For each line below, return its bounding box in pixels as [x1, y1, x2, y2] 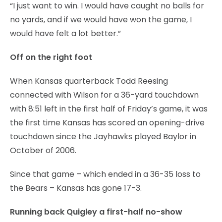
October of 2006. [10, 144, 76, 156]
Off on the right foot [10, 51, 92, 63]
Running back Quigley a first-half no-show [10, 206, 182, 218]
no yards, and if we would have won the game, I [10, 13, 192, 25]
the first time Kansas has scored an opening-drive [10, 116, 205, 128]
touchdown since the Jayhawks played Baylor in [10, 130, 196, 142]
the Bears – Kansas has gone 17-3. [10, 182, 142, 194]
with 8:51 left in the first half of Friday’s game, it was [10, 103, 208, 114]
